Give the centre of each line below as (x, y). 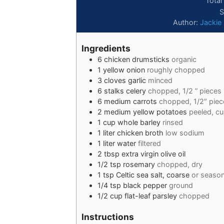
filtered (149, 143)
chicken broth (140, 133)
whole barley (139, 122)
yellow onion (124, 70)
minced (160, 80)
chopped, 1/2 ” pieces (184, 91)
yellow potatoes (160, 112)
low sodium (185, 133)
